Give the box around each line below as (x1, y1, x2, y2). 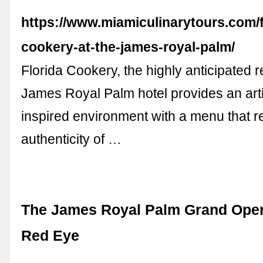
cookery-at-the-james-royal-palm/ (21, 39, 235, 55)
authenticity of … (21, 131, 122, 147)
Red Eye (21, 228, 80, 244)
